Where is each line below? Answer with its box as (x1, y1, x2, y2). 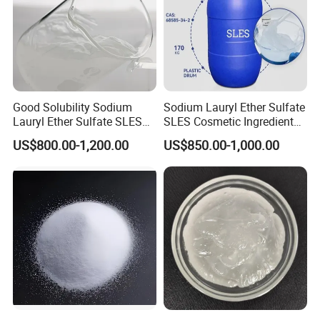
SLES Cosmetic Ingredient (163, 113, 294, 129)
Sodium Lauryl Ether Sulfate (163, 99, 305, 115)
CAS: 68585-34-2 (163, 127, 248, 144)
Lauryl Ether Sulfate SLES (13, 113, 143, 129)
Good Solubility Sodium (13, 99, 133, 115)
